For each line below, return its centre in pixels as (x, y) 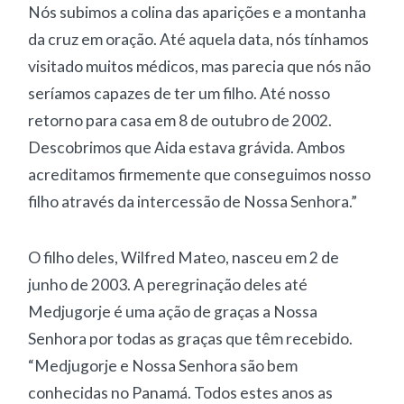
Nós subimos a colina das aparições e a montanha (197, 12)
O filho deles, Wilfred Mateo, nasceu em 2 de (184, 257)
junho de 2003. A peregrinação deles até (168, 284)
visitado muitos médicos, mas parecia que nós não (200, 66)
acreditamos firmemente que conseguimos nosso (200, 174)
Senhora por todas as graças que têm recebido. (191, 338)
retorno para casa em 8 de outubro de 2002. (180, 120)
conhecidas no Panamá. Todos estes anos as (181, 392)
